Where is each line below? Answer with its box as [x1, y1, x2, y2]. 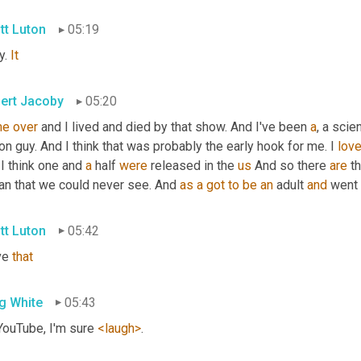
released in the [147, 158, 238, 174]
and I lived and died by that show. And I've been [38, 119, 310, 135]
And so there [251, 158, 330, 174]
